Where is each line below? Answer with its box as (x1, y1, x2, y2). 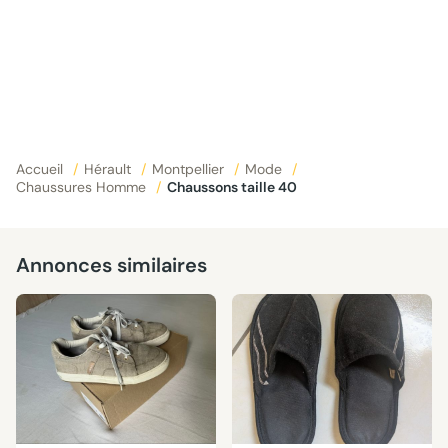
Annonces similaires (16, 252, 207, 278)
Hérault (84, 160, 135, 178)
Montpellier (152, 160, 228, 178)
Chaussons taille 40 (177, 178, 297, 196)
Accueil (16, 160, 67, 178)
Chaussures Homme (16, 178, 150, 196)
